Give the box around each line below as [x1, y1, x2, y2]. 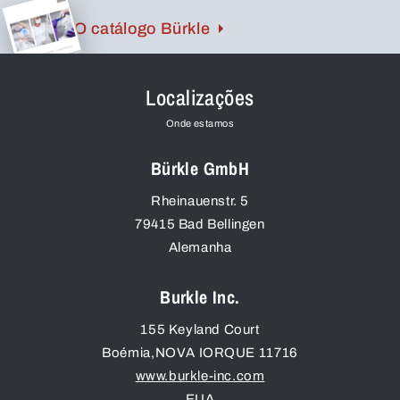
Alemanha [168, 239, 232, 254]
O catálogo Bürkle [74, 19, 211, 37]
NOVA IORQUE [154, 345, 256, 360]
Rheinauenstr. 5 [151, 193, 249, 208]
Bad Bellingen [178, 216, 265, 231]
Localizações [146, 82, 254, 112]
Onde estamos [165, 117, 235, 129]
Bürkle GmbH [150, 155, 250, 180]
